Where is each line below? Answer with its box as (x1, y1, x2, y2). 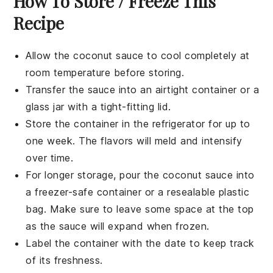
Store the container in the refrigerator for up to (26, 118, 250, 130)
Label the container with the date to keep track (26, 237, 255, 250)
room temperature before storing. (26, 66, 185, 79)
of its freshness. (26, 254, 103, 267)
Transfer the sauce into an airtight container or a (26, 83, 260, 96)
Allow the (26, 49, 74, 62)
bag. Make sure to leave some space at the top (26, 203, 254, 216)
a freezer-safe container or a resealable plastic (26, 186, 250, 199)
